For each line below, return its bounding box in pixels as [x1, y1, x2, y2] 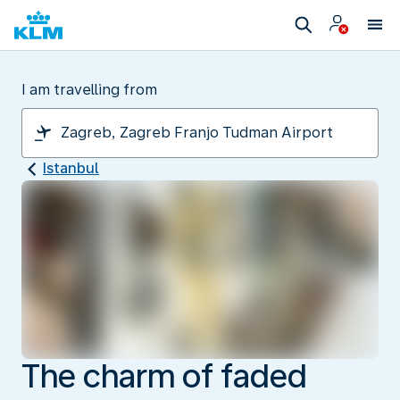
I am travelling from [21, 81, 157, 98]
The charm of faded [21, 356, 307, 396]
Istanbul [43, 160, 99, 177]
